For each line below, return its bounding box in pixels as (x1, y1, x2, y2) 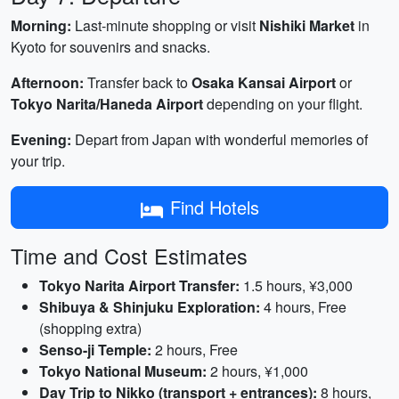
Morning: (11, 15, 71, 36)
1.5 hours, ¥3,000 (240, 275, 353, 296)
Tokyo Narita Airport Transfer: (39, 275, 240, 296)
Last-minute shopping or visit (71, 15, 259, 36)
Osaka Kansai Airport (191, 72, 336, 93)
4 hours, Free (260, 297, 346, 317)
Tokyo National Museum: (39, 361, 207, 381)
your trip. (11, 151, 65, 171)
